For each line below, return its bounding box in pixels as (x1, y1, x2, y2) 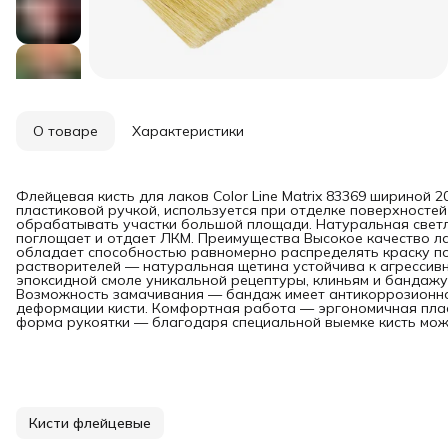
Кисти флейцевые (29, 414, 151, 433)
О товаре (33, 122, 98, 141)
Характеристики (132, 122, 244, 141)
